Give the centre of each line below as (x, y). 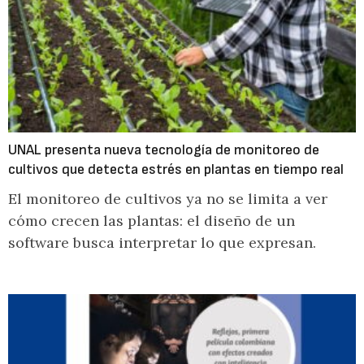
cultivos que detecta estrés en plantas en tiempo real (176, 169)
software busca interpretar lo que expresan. (162, 243)
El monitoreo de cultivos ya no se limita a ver (168, 199)
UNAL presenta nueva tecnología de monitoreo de (164, 150)
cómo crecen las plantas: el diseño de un (152, 221)
